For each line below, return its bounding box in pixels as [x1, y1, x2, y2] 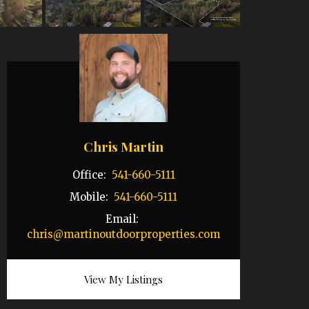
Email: [106, 212, 141, 226]
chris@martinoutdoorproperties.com [27, 227, 220, 241]
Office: [72, 168, 109, 181]
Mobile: [70, 190, 111, 203]
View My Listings [84, 272, 163, 286]
